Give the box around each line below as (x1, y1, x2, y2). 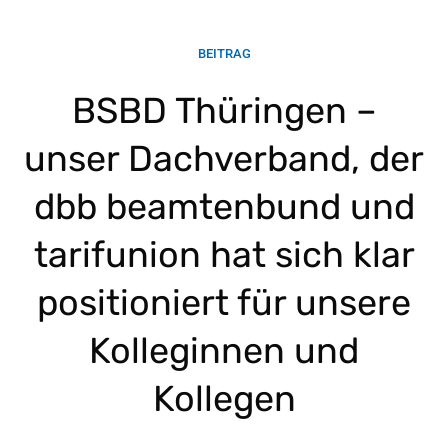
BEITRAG (197, 45, 251, 61)
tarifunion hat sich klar (33, 232, 415, 276)
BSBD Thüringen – (71, 88, 377, 132)
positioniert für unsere (37, 280, 411, 324)
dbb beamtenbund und (33, 184, 415, 228)
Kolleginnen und (89, 328, 359, 372)
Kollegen (152, 376, 296, 420)
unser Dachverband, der (24, 136, 424, 180)
